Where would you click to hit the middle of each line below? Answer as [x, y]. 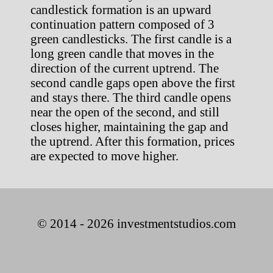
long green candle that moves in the [122, 53]
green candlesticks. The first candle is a [131, 38]
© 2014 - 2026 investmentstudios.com [136, 223]
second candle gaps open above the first [133, 82]
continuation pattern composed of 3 [122, 24]
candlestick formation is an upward [121, 9]
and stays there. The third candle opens [131, 97]
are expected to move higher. [105, 155]
